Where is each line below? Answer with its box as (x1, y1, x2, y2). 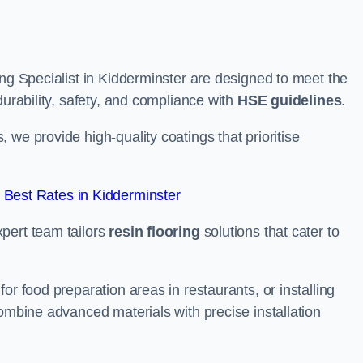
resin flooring (109, 224, 200, 240)
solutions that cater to (199, 224, 340, 240)
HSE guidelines (237, 92, 342, 109)
